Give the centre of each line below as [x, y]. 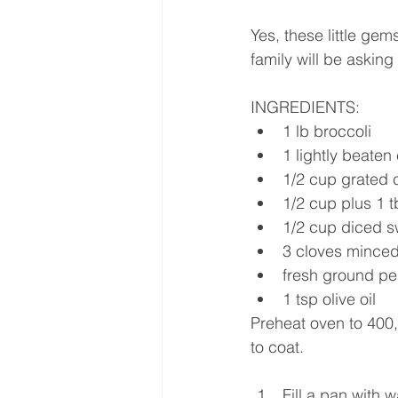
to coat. [277, 346]
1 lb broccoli [327, 131]
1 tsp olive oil [329, 298]
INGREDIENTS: [305, 107]
